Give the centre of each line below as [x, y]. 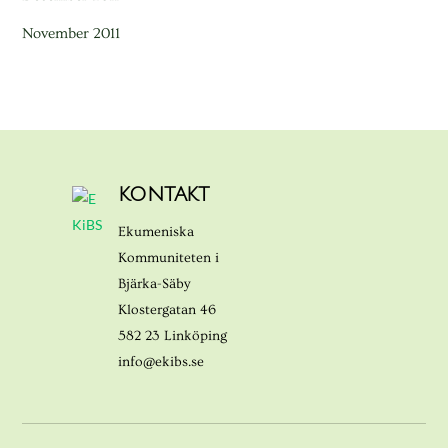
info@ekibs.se [161, 361]
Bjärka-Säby [155, 283]
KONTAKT [164, 194]
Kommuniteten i [169, 257]
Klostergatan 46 [167, 309]
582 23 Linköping [173, 335]
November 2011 [71, 33]
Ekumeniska [156, 231]
